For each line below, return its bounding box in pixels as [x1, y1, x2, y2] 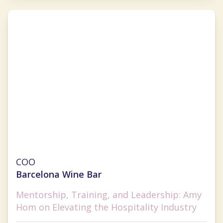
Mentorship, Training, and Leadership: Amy [16, 189, 202, 201]
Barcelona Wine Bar [16, 168, 102, 181]
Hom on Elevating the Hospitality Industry [16, 201, 197, 214]
